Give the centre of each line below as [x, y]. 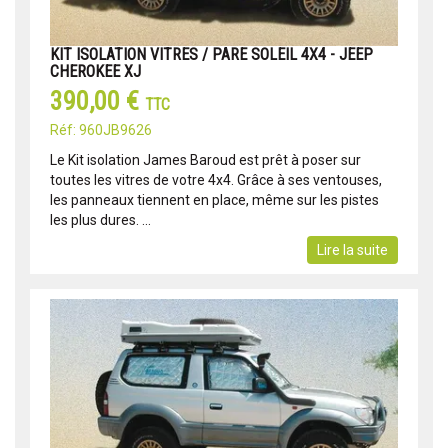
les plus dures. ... [100, 219]
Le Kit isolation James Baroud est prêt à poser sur [205, 159]
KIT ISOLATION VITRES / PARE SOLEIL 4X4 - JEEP [211, 54]
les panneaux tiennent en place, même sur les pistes [214, 199]
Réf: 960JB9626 [101, 129]
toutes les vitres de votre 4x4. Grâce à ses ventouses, [216, 179]
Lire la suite [352, 249]
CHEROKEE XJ [95, 71]
